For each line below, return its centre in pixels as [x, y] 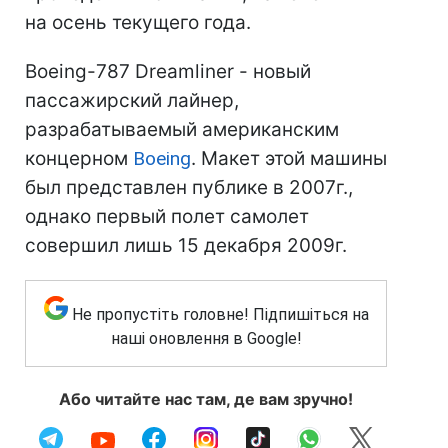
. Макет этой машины [289, 158]
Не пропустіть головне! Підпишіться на [220, 314]
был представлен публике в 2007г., [189, 187]
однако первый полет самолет [167, 216]
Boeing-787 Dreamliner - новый [168, 71]
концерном [79, 158]
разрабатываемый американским [182, 129]
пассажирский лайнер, [132, 100]
